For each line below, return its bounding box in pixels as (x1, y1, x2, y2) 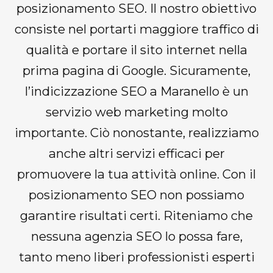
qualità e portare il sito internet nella (26, 42, 247, 58)
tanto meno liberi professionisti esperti (18, 249, 255, 265)
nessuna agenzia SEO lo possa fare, (30, 229, 243, 244)
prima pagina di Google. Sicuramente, (23, 63, 250, 79)
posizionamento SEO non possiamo (29, 187, 244, 203)
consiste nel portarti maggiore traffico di (14, 21, 259, 37)
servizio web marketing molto (45, 104, 228, 120)
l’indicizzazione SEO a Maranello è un (24, 83, 249, 99)
